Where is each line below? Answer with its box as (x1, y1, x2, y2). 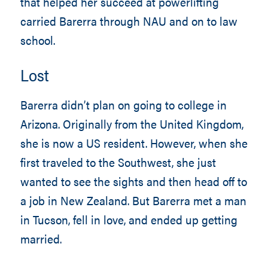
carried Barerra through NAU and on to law (20, 12, 237, 29)
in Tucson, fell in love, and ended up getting (20, 211, 237, 228)
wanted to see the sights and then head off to (20, 172, 247, 190)
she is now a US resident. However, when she (20, 134, 248, 151)
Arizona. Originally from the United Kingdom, (20, 115, 243, 132)
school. (20, 31, 55, 48)
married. (20, 230, 62, 247)
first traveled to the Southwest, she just (20, 153, 216, 170)
